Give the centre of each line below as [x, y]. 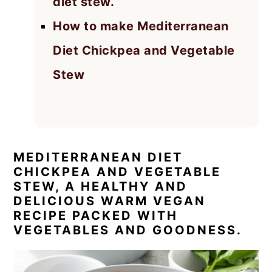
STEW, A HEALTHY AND [101, 186]
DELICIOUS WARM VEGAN [110, 201]
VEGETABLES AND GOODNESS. [128, 230]
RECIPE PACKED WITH [96, 215]
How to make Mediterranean [141, 26]
